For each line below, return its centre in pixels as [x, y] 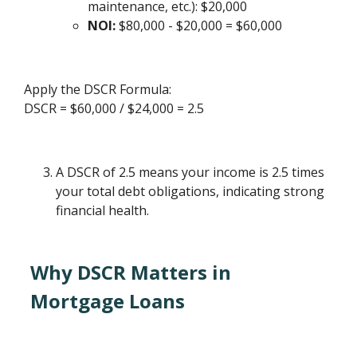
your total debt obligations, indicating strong [190, 192]
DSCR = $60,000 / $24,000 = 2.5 [114, 109]
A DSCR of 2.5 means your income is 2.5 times [190, 173]
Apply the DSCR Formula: [98, 90]
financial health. [103, 211]
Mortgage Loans [108, 301]
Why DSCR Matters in [131, 273]
